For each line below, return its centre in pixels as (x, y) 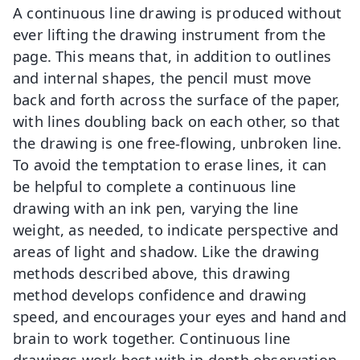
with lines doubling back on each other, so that (177, 121)
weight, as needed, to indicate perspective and (176, 229)
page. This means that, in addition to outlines (172, 55)
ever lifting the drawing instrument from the (170, 34)
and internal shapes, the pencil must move (162, 77)
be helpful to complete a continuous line (155, 186)
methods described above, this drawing (151, 272)
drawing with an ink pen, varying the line (156, 207)
